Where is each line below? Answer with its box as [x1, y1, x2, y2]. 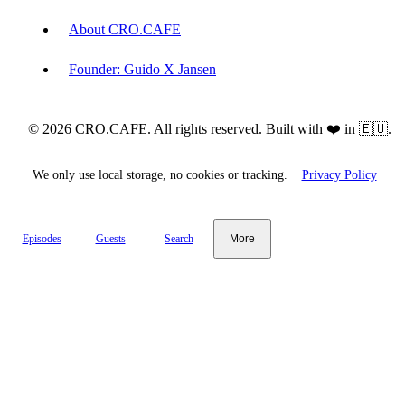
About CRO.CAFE [69, 22, 181, 38]
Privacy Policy [301, 166, 377, 182]
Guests [95, 231, 126, 245]
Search [165, 231, 193, 245]
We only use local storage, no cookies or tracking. [32, 166, 291, 182]
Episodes [22, 231, 61, 245]
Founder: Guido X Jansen [69, 61, 216, 78]
